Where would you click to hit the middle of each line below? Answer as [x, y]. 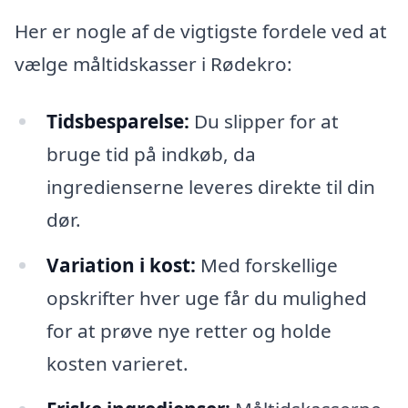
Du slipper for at [264, 122]
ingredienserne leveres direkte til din [210, 187]
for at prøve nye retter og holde [189, 331]
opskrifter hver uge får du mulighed [206, 298]
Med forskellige [266, 265]
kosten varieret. [117, 364]
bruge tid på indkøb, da [151, 154]
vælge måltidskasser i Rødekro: [153, 63]
